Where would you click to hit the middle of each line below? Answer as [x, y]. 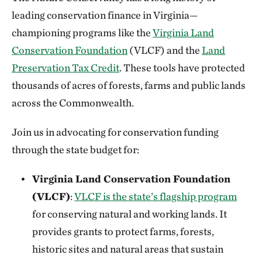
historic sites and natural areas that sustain [128, 249]
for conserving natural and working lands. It [130, 214]
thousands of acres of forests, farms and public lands [129, 85]
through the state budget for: [75, 149]
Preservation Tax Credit [65, 68]
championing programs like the [82, 32]
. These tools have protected [182, 68]
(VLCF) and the [165, 50]
